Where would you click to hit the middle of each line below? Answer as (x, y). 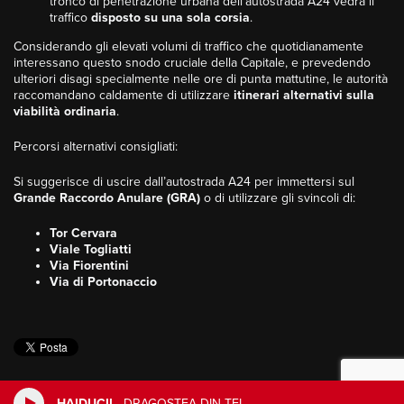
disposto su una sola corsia (170, 18)
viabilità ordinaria (65, 112)
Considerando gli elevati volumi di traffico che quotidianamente (188, 47)
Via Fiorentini (89, 266)
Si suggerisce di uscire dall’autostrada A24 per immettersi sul (184, 182)
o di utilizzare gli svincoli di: (278, 198)
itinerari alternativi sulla (304, 96)
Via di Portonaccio (103, 282)
